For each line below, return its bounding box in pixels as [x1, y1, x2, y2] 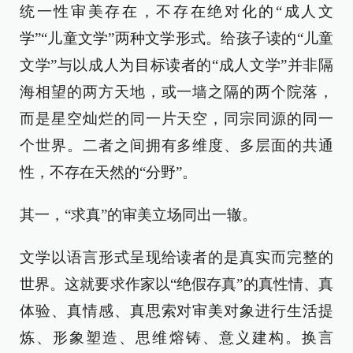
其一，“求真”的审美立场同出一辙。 [20, 206, 257, 224]
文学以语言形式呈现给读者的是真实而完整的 [20, 249, 333, 266]
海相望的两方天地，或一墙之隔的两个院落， [20, 84, 333, 101]
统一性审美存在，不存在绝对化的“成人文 [20, 3, 333, 20]
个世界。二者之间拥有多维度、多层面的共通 [20, 137, 333, 154]
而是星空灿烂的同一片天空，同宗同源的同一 [20, 110, 333, 128]
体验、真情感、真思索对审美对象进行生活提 [20, 303, 333, 320]
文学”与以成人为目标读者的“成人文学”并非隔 [20, 57, 333, 74]
